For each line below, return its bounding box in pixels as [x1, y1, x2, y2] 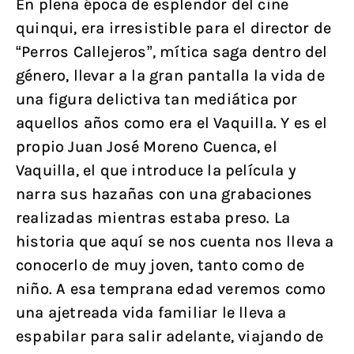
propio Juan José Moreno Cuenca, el [16, 137, 277, 156]
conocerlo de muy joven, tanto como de [16, 256, 305, 275]
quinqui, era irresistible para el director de [16, 19, 332, 38]
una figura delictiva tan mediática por [16, 90, 298, 109]
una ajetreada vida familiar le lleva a [16, 303, 287, 322]
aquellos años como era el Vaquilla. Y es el [16, 114, 328, 133]
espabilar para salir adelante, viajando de [16, 327, 324, 346]
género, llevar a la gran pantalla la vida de [16, 66, 325, 85]
